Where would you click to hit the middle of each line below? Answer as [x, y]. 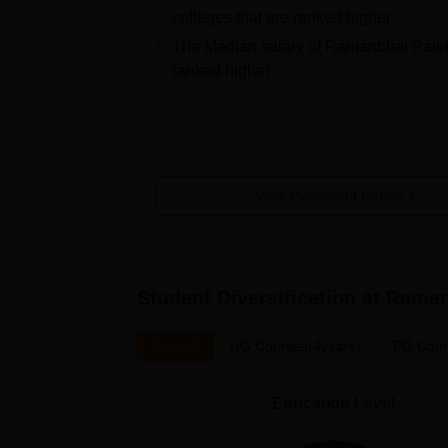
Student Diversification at [261, 298]
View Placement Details [330, 195]
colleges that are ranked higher [281, 17]
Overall [175, 346]
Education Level [334, 403]
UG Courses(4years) [295, 346]
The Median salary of [248, 46]
